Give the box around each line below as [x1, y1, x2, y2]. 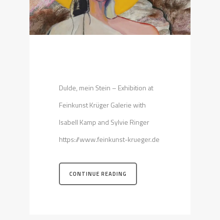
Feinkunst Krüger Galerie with [59, 100, 146, 110]
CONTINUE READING [69, 170, 127, 178]
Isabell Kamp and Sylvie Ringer [59, 117, 149, 128]
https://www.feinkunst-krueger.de [59, 134, 160, 145]
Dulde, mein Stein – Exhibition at [59, 82, 153, 93]
